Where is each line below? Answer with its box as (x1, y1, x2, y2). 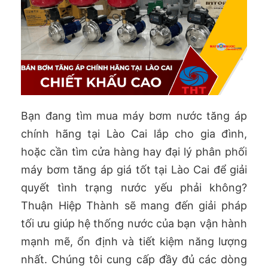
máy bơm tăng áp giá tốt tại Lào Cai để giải (21, 163, 247, 176)
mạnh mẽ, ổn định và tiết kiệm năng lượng (21, 234, 247, 248)
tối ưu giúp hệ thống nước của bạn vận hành (21, 217, 247, 230)
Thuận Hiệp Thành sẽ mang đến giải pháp (21, 199, 247, 212)
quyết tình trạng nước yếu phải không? (21, 181, 247, 194)
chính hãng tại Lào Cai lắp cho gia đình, (21, 127, 247, 140)
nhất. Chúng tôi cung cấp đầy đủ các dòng (21, 252, 247, 266)
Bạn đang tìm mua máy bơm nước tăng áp (21, 109, 247, 122)
